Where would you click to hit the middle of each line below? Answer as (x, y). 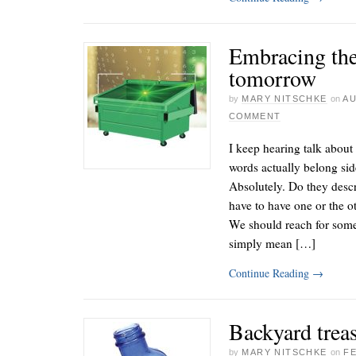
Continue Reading (271, 273)
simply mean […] (272, 243)
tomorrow (273, 77)
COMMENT (255, 116)
